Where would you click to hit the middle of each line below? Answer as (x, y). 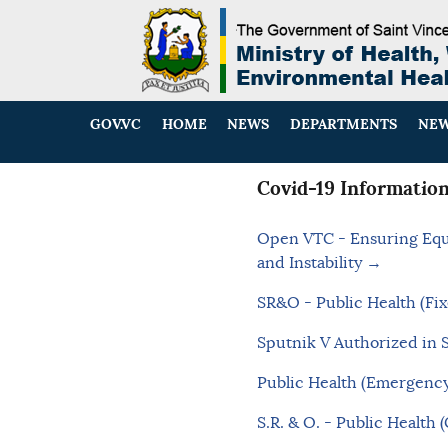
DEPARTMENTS (344, 124)
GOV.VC (116, 124)
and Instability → (319, 263)
